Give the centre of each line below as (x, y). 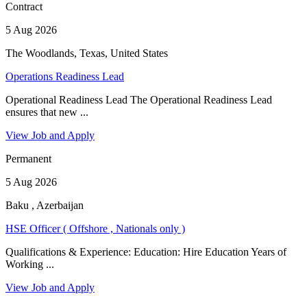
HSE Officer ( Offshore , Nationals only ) (95, 228)
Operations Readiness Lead (65, 76)
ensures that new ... (47, 112)
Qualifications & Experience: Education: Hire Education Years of (146, 251)
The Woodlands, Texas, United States (87, 53)
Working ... (30, 264)
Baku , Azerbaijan (45, 205)
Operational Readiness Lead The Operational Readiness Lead (139, 99)
